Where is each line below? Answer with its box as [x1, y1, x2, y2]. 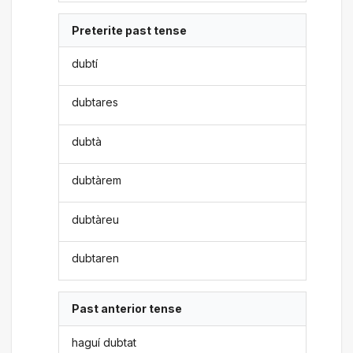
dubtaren [72, 251, 120, 265]
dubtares [72, 95, 119, 110]
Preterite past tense [72, 23, 188, 37]
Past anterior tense [72, 302, 183, 316]
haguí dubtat [72, 335, 137, 349]
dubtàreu [72, 212, 120, 226]
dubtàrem [72, 173, 122, 188]
